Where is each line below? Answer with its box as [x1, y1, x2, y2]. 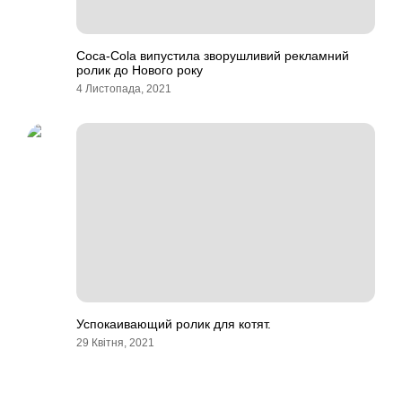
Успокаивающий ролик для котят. [76, 317, 271, 331]
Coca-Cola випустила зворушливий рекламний [76, 48, 349, 63]
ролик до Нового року [76, 63, 203, 77]
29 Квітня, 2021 [76, 336, 154, 349]
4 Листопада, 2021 [76, 83, 171, 95]
